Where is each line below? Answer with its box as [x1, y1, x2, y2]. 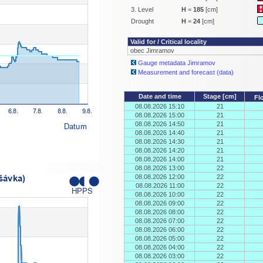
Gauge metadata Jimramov [138, 59, 215, 66]
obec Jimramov [130, 47, 174, 54]
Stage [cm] [203, 93, 237, 100]
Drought [131, 18, 154, 25]
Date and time [138, 93, 181, 100]
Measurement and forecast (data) [138, 69, 234, 76]
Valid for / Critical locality [130, 38, 207, 45]
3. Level [131, 6, 153, 13]
